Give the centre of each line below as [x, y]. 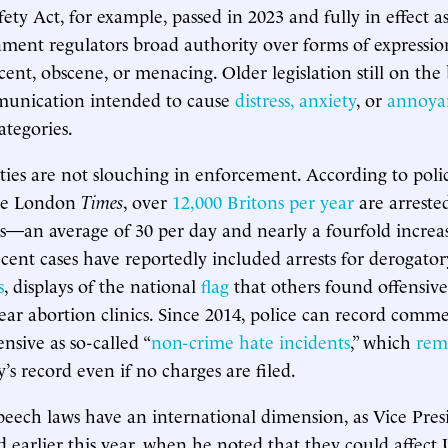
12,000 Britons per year [263, 200]
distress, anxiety [295, 98]
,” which [383, 340]
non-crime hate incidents [250, 340]
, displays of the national [102, 284]
